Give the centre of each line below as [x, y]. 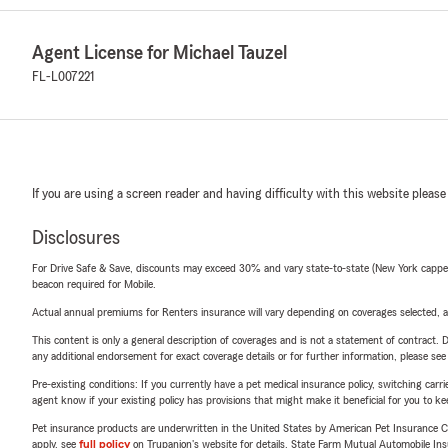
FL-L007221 [63, 77]
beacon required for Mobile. [94, 284]
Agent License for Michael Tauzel [159, 53]
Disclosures [76, 238]
